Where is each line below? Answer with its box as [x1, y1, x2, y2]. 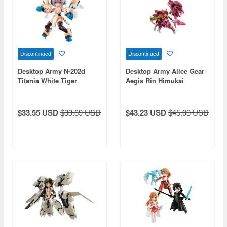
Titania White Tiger [18, 75, 77, 85]
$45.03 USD [168, 107, 209, 118]
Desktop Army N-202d [18, 66, 85, 76]
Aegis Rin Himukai [126, 75, 184, 85]
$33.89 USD [60, 107, 101, 118]
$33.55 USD [18, 107, 58, 118]
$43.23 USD [126, 107, 166, 118]
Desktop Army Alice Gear [126, 66, 204, 76]
